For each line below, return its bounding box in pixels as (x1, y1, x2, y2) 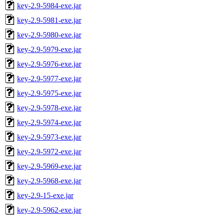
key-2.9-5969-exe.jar (17, 162, 81, 170)
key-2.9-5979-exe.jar (17, 45, 81, 54)
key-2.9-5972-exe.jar (17, 147, 81, 156)
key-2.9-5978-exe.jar (17, 103, 81, 112)
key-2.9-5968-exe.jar (17, 176, 81, 185)
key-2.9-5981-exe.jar (17, 16, 81, 24)
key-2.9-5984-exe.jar (17, 1, 81, 10)
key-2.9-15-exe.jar (17, 191, 73, 200)
